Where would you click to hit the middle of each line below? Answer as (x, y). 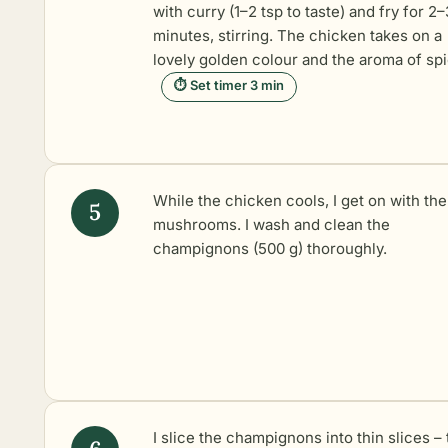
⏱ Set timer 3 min (229, 84)
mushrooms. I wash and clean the (271, 224)
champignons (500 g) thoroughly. (270, 248)
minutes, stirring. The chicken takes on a (297, 35)
